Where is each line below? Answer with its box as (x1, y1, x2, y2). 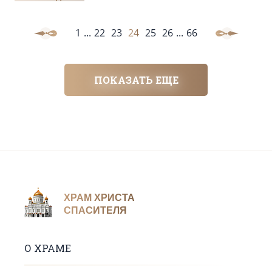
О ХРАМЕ (24, 242, 71, 255)
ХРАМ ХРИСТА (64, 192, 135, 203)
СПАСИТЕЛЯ (64, 205, 127, 216)
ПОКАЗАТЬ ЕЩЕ (93, 73, 178, 87)
